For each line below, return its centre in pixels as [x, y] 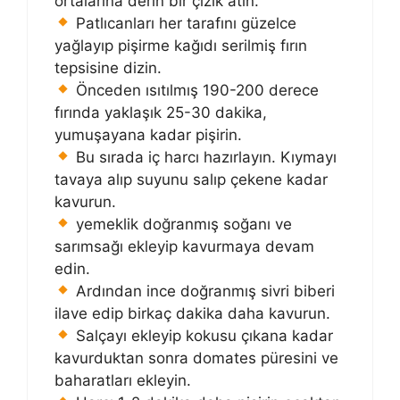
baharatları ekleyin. [123, 380]
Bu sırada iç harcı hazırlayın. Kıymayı [204, 157]
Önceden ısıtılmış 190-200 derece [196, 90]
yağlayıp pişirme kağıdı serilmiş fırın [181, 45]
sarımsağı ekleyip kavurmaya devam [184, 246]
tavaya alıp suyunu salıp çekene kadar [191, 179]
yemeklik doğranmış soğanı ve [182, 224]
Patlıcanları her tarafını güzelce [184, 23]
